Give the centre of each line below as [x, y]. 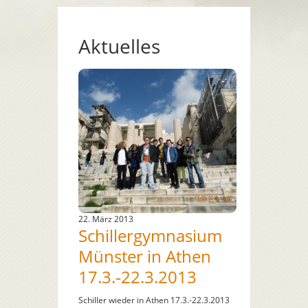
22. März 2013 [106, 219]
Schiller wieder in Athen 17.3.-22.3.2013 [154, 300]
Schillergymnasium [150, 235]
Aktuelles [119, 46]
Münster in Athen [145, 256]
